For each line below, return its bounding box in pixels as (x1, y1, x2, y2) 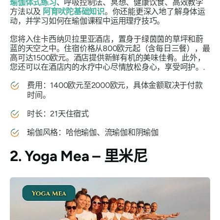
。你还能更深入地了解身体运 (104, 7, 205, 16)
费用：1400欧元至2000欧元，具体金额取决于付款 (27, 81, 203, 90)
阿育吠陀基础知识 (42, 7, 105, 16)
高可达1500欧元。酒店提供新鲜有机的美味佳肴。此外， (10, 53, 205, 62)
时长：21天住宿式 (27, 109, 89, 118)
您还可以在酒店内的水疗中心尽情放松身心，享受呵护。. (10, 62, 205, 72)
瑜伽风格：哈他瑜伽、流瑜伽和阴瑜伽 (27, 128, 159, 137)
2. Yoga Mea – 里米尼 (10, 147, 148, 165)
